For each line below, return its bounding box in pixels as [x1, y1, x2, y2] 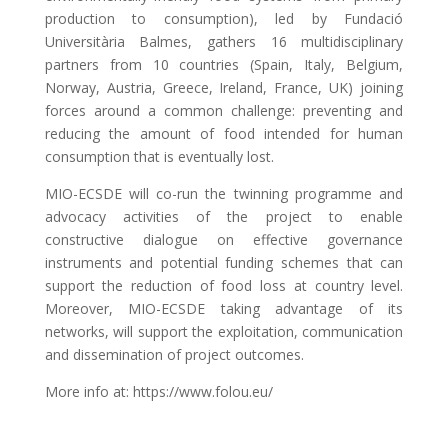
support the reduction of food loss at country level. [44, 276, 404, 295]
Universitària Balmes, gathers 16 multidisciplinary [44, 32, 404, 51]
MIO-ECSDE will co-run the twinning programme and [44, 184, 404, 203]
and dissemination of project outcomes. [44, 345, 304, 364]
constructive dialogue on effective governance [44, 230, 404, 249]
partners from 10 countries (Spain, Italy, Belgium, [44, 55, 404, 74]
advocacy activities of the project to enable [44, 207, 404, 226]
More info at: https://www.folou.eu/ [44, 382, 273, 401]
